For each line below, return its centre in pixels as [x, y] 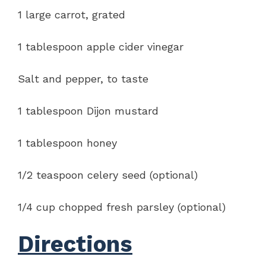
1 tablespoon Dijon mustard [88, 110]
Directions [75, 244]
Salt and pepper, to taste [83, 78]
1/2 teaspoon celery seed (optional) [108, 175]
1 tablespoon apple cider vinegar [101, 46]
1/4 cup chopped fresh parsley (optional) [122, 207]
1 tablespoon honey [67, 142]
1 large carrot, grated [72, 14]
